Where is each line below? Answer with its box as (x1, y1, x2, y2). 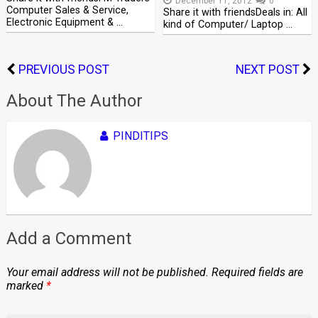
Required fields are (211, 265, 303, 279)
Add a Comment (6, 229, 131, 248)
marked (6, 279, 46, 292)
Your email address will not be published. (6, 265, 209, 279)
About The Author (6, 91, 143, 111)
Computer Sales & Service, (6, 4, 128, 16)
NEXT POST (236, 62, 300, 77)
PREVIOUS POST (18, 62, 109, 77)
